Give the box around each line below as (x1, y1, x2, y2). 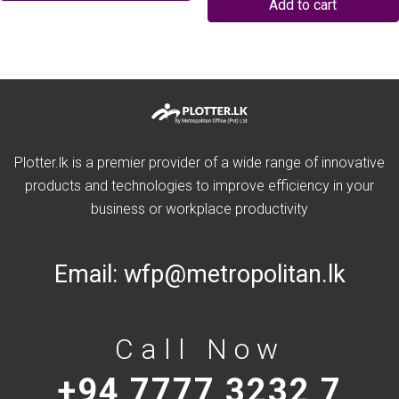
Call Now (114, 332, 285, 367)
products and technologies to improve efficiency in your (25, 177, 374, 195)
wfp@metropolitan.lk (123, 260, 346, 289)
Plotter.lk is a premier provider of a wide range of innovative (14, 154, 385, 172)
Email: (53, 260, 124, 289)
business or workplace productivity (91, 200, 308, 218)
